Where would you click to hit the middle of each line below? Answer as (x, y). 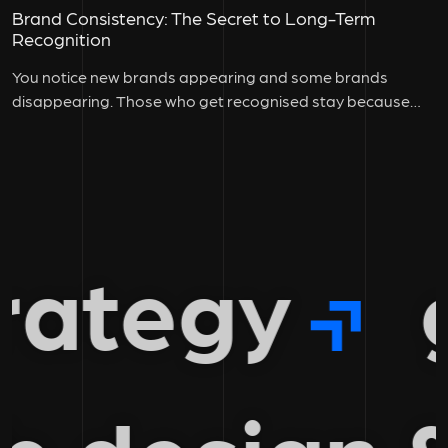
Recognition (61, 39)
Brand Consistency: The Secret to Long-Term (193, 18)
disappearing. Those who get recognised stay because (211, 101)
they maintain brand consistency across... (161, 125)
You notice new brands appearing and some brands (200, 77)
